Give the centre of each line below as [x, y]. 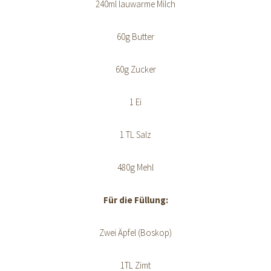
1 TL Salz [135, 135]
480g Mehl [135, 168]
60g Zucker [135, 70]
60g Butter [135, 37]
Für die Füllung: [135, 200]
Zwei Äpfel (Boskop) [135, 233]
